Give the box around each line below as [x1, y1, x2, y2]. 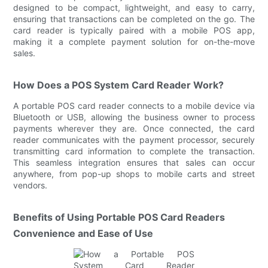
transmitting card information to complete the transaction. [13, 145, 255, 156]
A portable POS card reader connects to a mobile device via [13, 100, 255, 111]
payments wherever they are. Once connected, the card [13, 123, 255, 133]
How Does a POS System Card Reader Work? [13, 78, 224, 91]
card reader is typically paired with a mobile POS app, [13, 25, 255, 35]
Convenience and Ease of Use [13, 227, 154, 239]
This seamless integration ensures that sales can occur [13, 157, 255, 167]
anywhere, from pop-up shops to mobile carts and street [13, 168, 255, 179]
